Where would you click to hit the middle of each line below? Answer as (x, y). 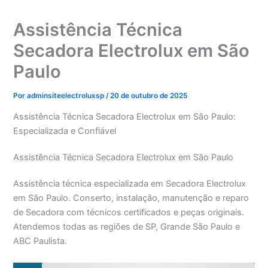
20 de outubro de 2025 (149, 95)
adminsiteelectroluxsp (67, 95)
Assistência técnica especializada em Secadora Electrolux (130, 184)
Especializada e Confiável (65, 131)
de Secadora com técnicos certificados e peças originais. (129, 213)
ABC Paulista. (40, 241)
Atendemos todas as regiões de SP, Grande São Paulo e (127, 227)
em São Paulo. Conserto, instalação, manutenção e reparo (131, 198)
